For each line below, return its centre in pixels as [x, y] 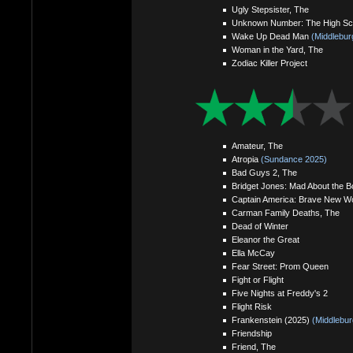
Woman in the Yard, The [277, 50]
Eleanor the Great [265, 239]
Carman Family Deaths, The [285, 212]
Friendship [251, 333]
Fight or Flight [257, 279]
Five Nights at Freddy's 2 [279, 293]
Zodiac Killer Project [269, 63]
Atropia [246, 159]
